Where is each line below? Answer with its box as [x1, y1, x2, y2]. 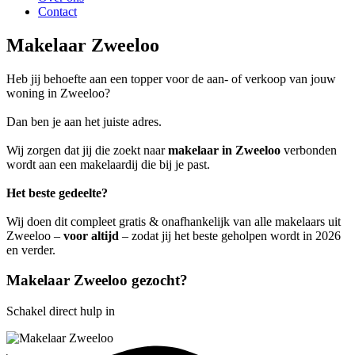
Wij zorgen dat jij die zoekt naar [6, 143, 168, 157]
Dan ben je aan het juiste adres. [6, 114, 162, 128]
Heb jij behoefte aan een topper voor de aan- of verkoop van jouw [6, 71, 336, 86]
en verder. [6, 242, 55, 257]
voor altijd [63, 228, 119, 242]
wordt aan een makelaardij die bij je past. [6, 157, 210, 171]
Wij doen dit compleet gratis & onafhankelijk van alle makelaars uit [6, 214, 341, 228]
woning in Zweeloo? [6, 86, 110, 100]
